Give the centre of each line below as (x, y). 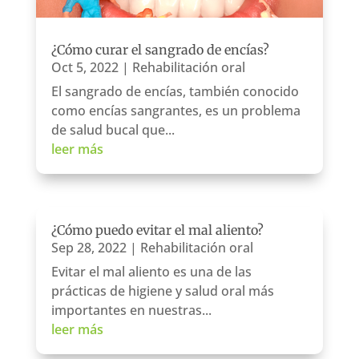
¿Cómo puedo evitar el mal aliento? (157, 230)
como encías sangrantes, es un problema (175, 110)
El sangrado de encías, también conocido (175, 91)
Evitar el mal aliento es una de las (151, 271)
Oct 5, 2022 (85, 67)
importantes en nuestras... (131, 310)
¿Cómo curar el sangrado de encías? (160, 49)
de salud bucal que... (113, 129)
